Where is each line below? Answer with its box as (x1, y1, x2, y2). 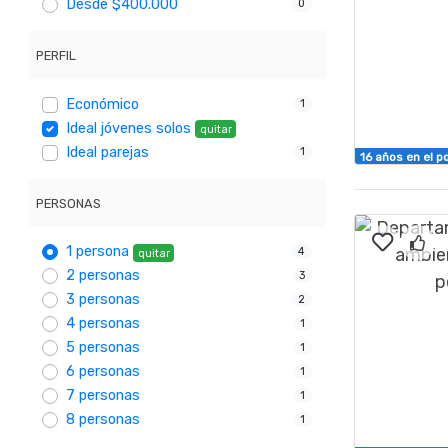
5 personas (66, 339, 141, 357)
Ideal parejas (66, 143, 150, 161)
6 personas (66, 363, 141, 381)
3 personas (66, 291, 141, 309)
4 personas (66, 315, 141, 333)
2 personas (66, 267, 141, 285)
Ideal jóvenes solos (66, 119, 192, 137)
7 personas (66, 387, 141, 405)
